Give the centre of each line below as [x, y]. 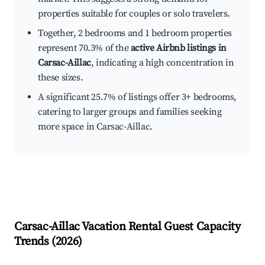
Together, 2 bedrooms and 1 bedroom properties [135, 33]
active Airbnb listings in [178, 48]
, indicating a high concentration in [162, 63]
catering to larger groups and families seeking [130, 112]
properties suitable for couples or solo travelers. [134, 14]
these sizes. [61, 78]
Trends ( [35, 242]
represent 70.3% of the [84, 48]
